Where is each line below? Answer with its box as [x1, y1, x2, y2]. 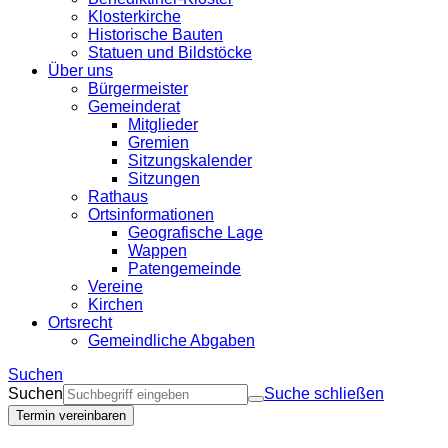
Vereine [88, 278, 143, 295]
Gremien [128, 134, 189, 151]
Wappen [128, 242, 187, 259]
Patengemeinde [128, 260, 241, 277]
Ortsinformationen [88, 206, 214, 223]
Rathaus [88, 188, 148, 205]
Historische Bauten [88, 26, 223, 43]
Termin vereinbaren [16, 408, 126, 423]
